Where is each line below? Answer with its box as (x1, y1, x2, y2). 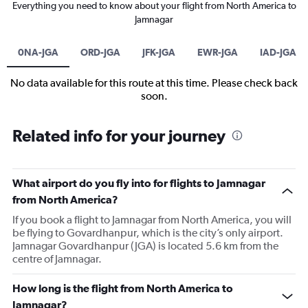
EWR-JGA (197, 47, 238, 58)
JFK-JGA (142, 47, 175, 58)
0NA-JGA (18, 47, 58, 58)
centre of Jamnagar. (12, 252, 102, 266)
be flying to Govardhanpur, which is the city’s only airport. (12, 226, 283, 240)
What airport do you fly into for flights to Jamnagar (12, 177, 265, 190)
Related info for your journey (12, 126, 225, 146)
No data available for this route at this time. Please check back (10, 76, 298, 90)
